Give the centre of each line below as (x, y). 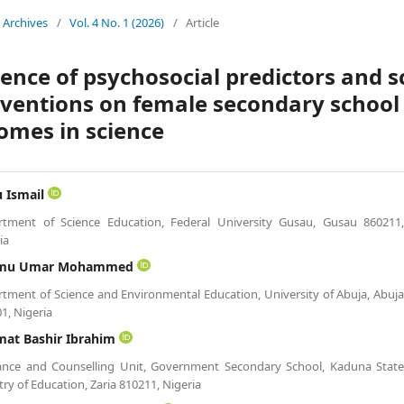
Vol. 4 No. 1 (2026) (117, 23)
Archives (26, 23)
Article (203, 23)
